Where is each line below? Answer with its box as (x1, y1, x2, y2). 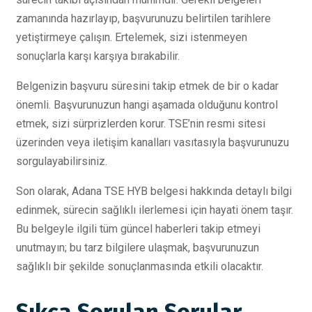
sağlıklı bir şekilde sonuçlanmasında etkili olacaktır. (16, 259, 263, 273)
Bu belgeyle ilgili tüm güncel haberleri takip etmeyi (16, 221, 260, 235)
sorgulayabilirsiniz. (16, 154, 107, 168)
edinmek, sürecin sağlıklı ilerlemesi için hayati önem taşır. (16, 203, 293, 217)
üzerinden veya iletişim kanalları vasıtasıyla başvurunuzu (16, 135, 289, 149)
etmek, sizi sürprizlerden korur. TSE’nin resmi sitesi (16, 116, 265, 130)
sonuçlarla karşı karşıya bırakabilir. (16, 49, 180, 63)
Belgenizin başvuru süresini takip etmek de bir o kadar (16, 79, 279, 93)
